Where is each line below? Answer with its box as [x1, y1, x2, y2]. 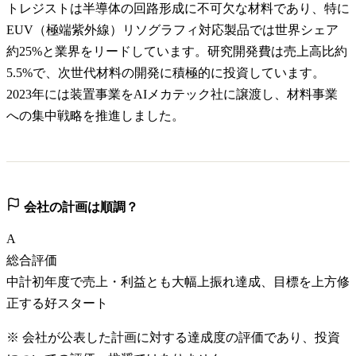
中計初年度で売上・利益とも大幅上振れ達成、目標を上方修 [6, 274, 350, 288]
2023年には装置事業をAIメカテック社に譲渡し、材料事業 [6, 87, 338, 101]
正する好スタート [6, 296, 108, 310]
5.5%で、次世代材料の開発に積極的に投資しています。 [6, 65, 325, 79]
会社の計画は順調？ [21, 199, 138, 214]
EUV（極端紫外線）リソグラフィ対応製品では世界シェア [6, 22, 339, 37]
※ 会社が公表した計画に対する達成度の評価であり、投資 [6, 330, 340, 344]
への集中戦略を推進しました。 [6, 108, 184, 122]
